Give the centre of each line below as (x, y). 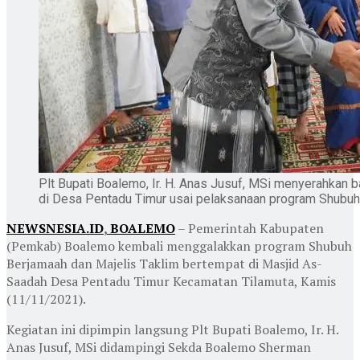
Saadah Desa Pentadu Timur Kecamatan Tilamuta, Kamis (171, 281)
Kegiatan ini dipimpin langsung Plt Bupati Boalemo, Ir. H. (172, 329)
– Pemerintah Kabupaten (250, 228)
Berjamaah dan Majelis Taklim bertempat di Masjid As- (164, 263)
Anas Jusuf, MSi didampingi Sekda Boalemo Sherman (159, 347)
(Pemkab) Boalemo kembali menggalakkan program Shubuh (179, 245)
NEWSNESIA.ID (55, 228)
